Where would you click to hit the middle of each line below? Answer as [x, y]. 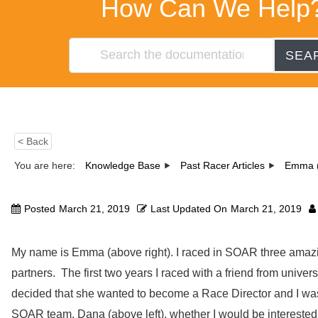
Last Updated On [189, 208]
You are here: [46, 165]
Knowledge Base [123, 165]
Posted [40, 208]
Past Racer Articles [223, 165]
